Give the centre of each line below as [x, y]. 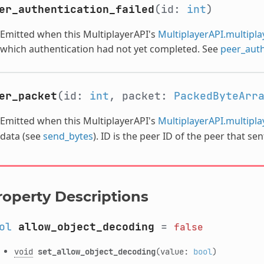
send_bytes [68, 136]
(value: [174, 251]
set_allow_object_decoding [96, 251]
